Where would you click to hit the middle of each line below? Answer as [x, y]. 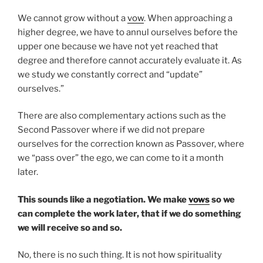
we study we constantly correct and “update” [110, 74]
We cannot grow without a [73, 18]
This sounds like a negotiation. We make [103, 199]
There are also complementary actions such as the [122, 116]
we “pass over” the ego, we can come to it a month [121, 158]
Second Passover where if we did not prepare [111, 130]
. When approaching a [188, 18]
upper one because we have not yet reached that [118, 46]
